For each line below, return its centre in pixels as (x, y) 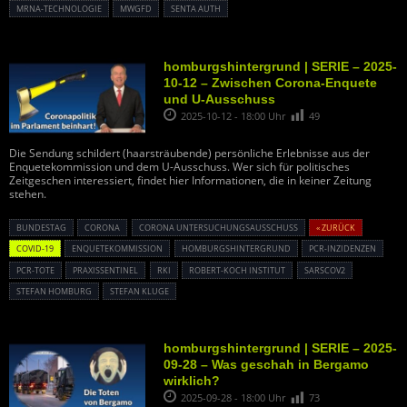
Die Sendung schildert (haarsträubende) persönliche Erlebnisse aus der (189, 153)
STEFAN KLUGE (140, 292)
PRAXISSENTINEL (106, 270)
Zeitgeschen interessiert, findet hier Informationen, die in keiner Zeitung (190, 180)
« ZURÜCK (336, 227)
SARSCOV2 (324, 270)
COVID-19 (35, 249)
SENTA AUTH (195, 9)
